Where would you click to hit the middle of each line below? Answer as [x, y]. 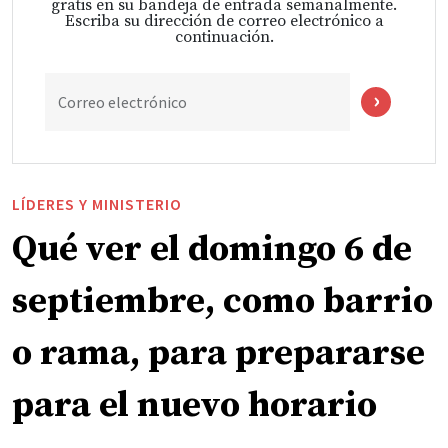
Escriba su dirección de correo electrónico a [224, 20]
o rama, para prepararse [218, 353]
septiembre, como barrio [222, 301]
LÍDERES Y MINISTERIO [97, 203]
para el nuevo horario [194, 405]
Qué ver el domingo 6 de [212, 249]
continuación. [224, 36]
